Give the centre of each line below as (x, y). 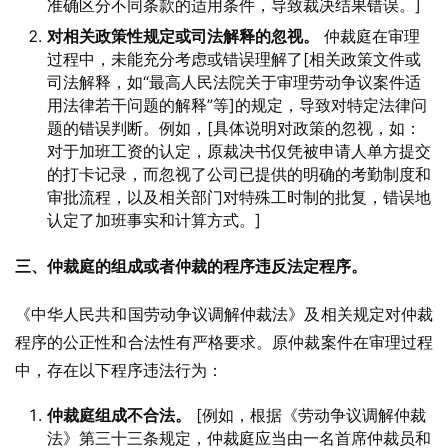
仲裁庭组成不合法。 (119, 415)
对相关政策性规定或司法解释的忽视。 (183, 36)
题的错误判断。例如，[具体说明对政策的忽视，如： (234, 128)
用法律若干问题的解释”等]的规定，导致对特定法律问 (237, 105)
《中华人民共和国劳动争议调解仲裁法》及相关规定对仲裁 (224, 314)
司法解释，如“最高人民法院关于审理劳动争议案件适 (234, 82)
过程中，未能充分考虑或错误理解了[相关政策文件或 (234, 59)
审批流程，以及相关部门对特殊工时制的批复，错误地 (239, 197)
